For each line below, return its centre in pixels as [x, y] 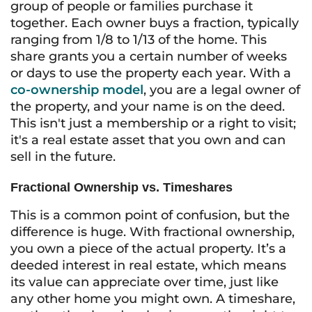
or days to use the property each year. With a [151, 73]
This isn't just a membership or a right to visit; [153, 123]
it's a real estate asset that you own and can [148, 140]
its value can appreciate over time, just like [145, 282]
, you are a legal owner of [222, 90]
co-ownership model [77, 90]
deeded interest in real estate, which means [148, 265]
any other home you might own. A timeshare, [153, 299]
